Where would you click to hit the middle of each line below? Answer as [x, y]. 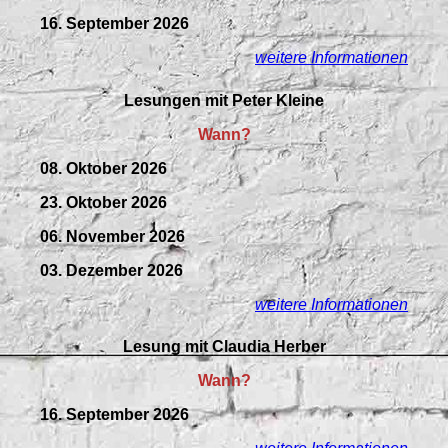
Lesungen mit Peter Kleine [224, 100]
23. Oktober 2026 [103, 202]
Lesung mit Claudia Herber [224, 347]
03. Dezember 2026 [111, 270]
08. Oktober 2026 [103, 168]
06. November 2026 [112, 236]
